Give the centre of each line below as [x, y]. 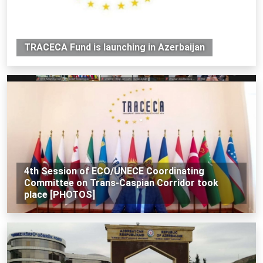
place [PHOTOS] [59, 194]
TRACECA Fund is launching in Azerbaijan [114, 47]
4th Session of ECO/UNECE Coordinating [114, 171]
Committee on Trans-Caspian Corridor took [121, 183]
